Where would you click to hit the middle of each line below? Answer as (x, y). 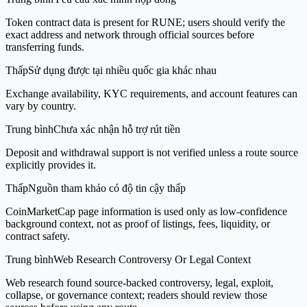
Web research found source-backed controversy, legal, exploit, (139, 282)
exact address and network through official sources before (130, 34)
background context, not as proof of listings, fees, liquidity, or (138, 223)
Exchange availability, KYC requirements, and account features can (151, 93)
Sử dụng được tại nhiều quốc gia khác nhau (122, 70)
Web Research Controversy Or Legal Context (152, 259)
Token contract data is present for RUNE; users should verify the (145, 22)
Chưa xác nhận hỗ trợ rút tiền (117, 129)
